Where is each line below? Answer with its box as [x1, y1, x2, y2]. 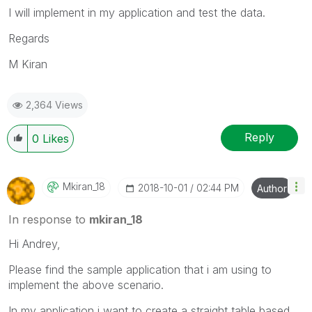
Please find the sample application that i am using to [8, 262, 272, 276]
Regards [8, 31, 49, 45]
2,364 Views [26, 98, 83, 111]
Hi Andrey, [8, 236, 61, 251]
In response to [8, 212, 89, 226]
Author [257, 182, 287, 194]
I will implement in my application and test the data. [8, 5, 265, 19]
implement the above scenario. [8, 277, 164, 292]
